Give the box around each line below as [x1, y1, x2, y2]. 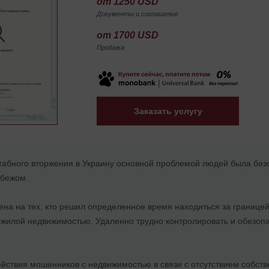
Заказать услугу [133, 106, 202, 116]
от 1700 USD [97, 29, 159, 40]
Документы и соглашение [97, 10, 178, 17]
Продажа [97, 43, 124, 51]
